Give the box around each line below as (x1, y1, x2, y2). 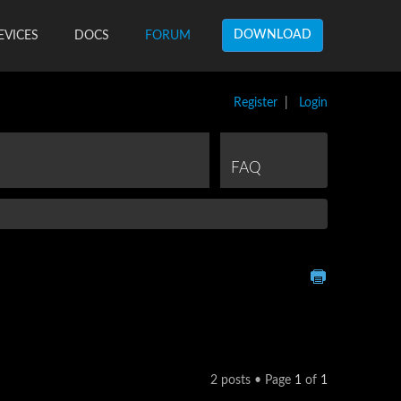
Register (234, 97, 277, 109)
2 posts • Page (210, 373, 294, 387)
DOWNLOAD (234, 29, 311, 41)
